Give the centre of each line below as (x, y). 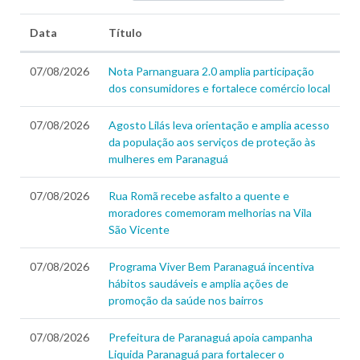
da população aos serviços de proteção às (212, 142)
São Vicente (139, 230)
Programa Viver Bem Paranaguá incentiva (211, 267)
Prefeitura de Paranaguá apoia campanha (211, 337)
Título (125, 33)
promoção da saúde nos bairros (186, 301)
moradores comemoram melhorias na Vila (210, 213)
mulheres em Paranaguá (168, 159)
